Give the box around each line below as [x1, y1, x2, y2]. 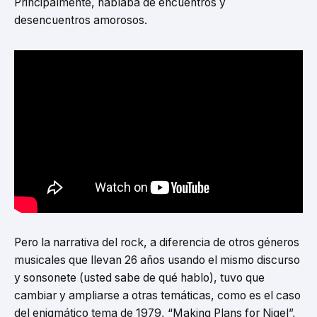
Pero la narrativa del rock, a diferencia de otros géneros [14, 236, 299, 250]
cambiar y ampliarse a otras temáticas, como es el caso [14, 289, 301, 303]
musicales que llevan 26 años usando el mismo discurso [14, 253, 300, 267]
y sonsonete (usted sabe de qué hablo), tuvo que [14, 271, 265, 285]
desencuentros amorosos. [14, 13, 147, 27]
